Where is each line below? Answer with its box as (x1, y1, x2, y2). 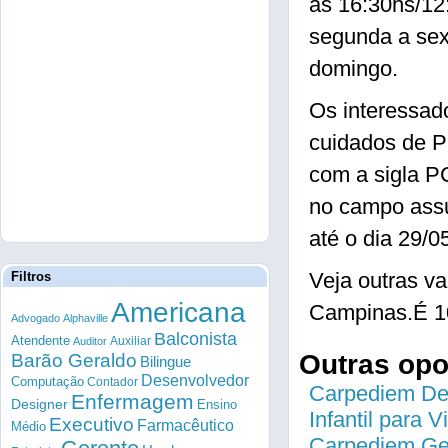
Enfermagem (71, 390, 194, 413)
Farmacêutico (137, 416, 234, 434)
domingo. (309, 56, 398, 81)
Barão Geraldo (11, 350, 137, 371)
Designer (11, 396, 68, 412)
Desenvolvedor (141, 372, 249, 389)
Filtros (11, 269, 51, 284)
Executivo (49, 414, 134, 435)
